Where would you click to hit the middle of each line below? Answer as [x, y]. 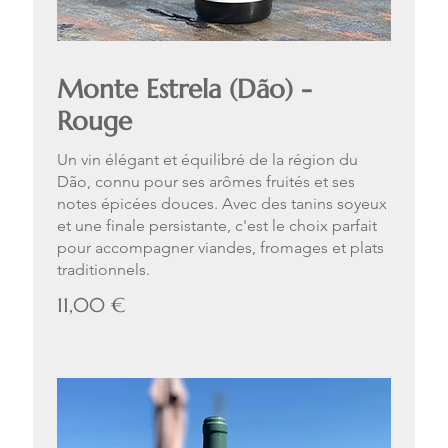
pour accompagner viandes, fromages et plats [220, 248]
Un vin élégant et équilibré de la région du [207, 160]
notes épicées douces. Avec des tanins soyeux [222, 204]
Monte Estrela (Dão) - [184, 89]
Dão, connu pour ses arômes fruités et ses [206, 182]
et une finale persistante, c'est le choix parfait [217, 226]
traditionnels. [103, 270]
